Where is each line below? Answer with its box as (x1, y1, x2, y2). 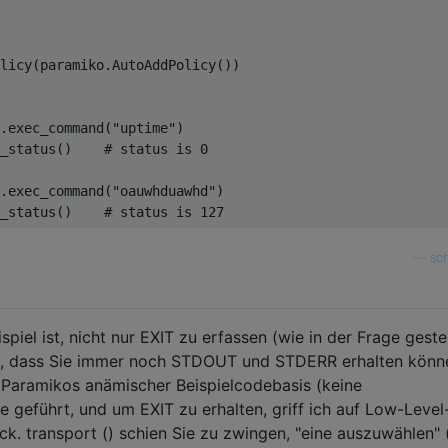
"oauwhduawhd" (112, 182, 216, 199)
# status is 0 (104, 140, 208, 157)
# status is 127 (104, 203, 224, 220)
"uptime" (112, 119, 176, 136)
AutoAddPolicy (112, 56, 216, 73)
